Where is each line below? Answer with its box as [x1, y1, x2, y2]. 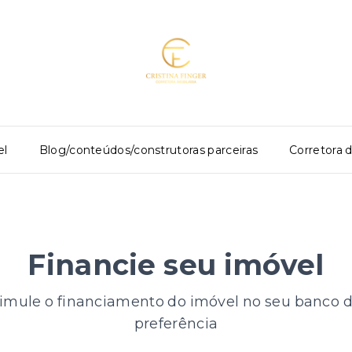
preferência [134, 315, 218, 332]
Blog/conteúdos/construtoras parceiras [38, 142, 258, 157]
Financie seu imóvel [27, 247, 324, 282]
